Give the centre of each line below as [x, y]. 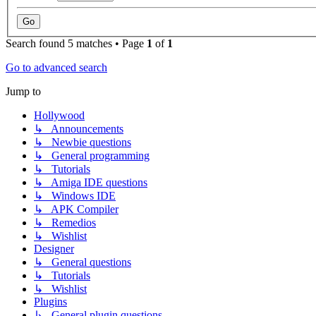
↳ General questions [83, 262]
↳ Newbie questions [83, 142]
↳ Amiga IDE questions [91, 183]
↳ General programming [92, 156]
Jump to [23, 92]
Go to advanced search [56, 68]
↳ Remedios [65, 223]
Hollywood [59, 116]
